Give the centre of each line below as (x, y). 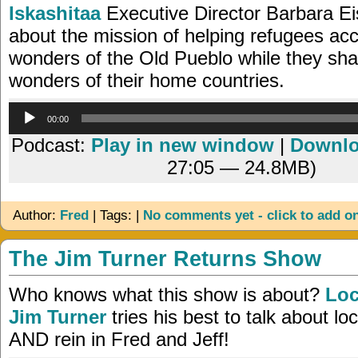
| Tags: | (116, 216)
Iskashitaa (55, 14)
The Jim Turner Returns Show (165, 259)
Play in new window (183, 145)
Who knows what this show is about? (167, 294)
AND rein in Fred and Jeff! (119, 339)
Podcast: (52, 145)
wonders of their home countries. (147, 81)
